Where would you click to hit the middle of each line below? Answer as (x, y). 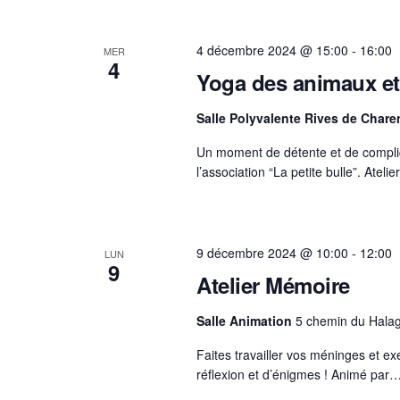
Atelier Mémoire (273, 285)
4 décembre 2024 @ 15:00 (272, 50)
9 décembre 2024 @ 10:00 (272, 253)
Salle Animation (246, 321)
